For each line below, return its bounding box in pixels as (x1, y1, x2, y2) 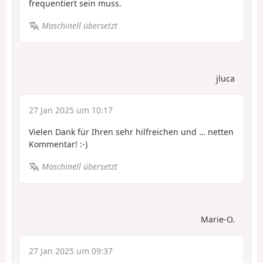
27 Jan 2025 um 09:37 (29, 245, 113, 257)
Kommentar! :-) (29, 138, 87, 150)
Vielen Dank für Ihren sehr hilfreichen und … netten (29, 126, 234, 137)
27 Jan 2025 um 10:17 (29, 104, 113, 116)
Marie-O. (201, 213, 235, 225)
